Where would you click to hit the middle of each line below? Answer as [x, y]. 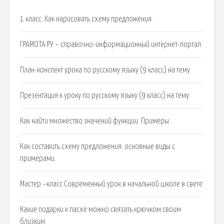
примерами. [38, 158]
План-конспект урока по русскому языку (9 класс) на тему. [106, 70]
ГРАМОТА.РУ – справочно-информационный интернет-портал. [111, 44]
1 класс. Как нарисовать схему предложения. [86, 19]
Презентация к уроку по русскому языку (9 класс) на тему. [105, 95]
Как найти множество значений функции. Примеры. [95, 121]
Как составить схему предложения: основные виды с [97, 146]
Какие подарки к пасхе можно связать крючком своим [100, 209]
